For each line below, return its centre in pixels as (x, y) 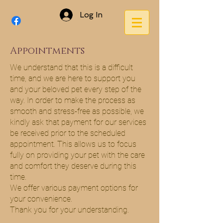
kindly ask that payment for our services (78, 122)
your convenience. (42, 199)
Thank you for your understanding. (69, 210)
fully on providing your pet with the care (77, 155)
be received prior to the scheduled (68, 133)
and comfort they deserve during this (73, 166)
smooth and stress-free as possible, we (77, 111)
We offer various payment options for (74, 188)
